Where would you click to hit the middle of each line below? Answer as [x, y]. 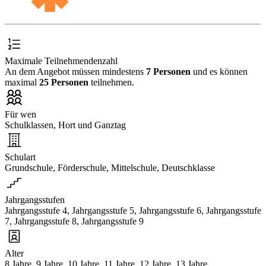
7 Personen [168, 71]
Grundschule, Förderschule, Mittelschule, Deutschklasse [110, 167]
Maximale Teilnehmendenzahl [61, 61]
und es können [219, 71]
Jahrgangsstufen [35, 199]
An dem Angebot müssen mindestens [75, 71]
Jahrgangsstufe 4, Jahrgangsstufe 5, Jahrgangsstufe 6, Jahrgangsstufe [133, 210]
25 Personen [64, 82]
